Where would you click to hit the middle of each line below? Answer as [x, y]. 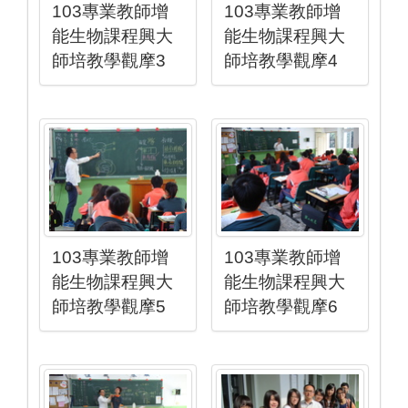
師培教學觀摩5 [109, 307]
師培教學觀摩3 [109, 60]
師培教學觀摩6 [281, 307]
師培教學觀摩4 [281, 60]
